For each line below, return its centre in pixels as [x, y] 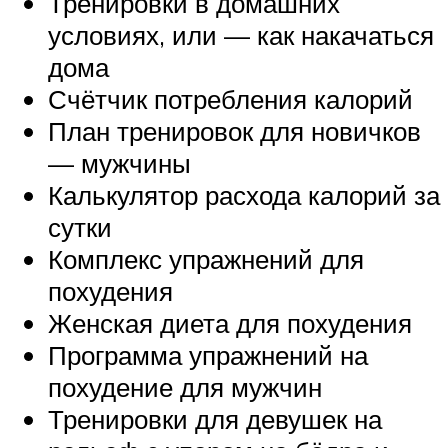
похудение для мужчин [185, 387]
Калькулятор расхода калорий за [244, 195]
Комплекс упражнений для [206, 259]
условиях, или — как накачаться [241, 35]
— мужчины [119, 163]
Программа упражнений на [208, 355]
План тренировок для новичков [234, 131]
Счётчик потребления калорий [230, 99]
